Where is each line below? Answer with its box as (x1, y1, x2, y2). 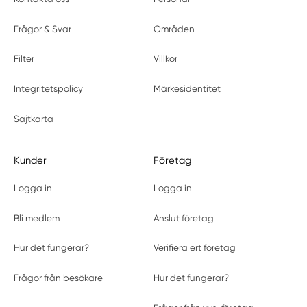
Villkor (153, 53, 177, 64)
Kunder (14, 153, 47, 167)
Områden (153, 23, 195, 34)
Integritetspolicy (14, 84, 84, 95)
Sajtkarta (14, 114, 54, 125)
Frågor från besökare (14, 273, 103, 284)
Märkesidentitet (153, 84, 221, 95)
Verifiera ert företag (153, 243, 236, 254)
